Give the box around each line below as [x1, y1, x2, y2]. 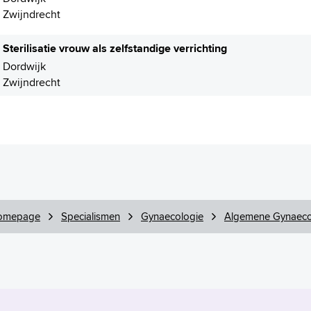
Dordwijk [3, 58, 46, 74]
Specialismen [61, 209, 120, 224]
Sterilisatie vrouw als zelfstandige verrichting [3, 40, 227, 56]
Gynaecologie [141, 209, 203, 224]
